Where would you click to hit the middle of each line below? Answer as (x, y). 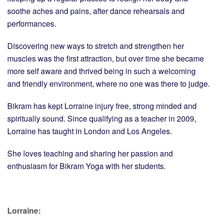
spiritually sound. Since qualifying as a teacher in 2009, (102, 118)
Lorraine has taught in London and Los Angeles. (90, 131)
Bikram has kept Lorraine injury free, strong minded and (102, 106)
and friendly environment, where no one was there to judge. (108, 83)
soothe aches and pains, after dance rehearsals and (96, 11)
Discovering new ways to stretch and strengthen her (96, 46)
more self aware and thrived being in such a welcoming (101, 71)
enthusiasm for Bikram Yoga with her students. (86, 166)
